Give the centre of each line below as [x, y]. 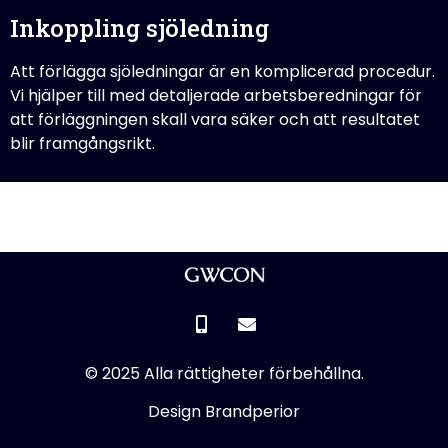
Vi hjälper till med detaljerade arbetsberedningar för [216, 96]
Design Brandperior [224, 412]
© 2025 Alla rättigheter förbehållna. [224, 373]
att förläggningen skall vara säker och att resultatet [215, 120]
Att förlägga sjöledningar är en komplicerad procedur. [222, 72]
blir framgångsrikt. [82, 144]
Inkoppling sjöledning [139, 28]
